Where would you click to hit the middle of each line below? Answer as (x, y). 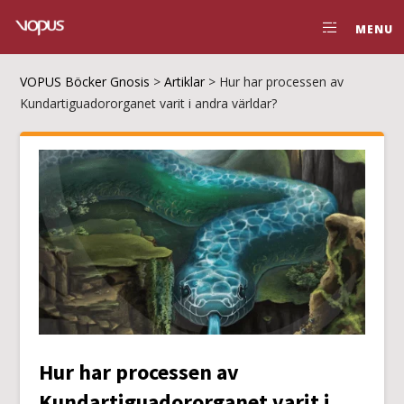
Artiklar (185, 82)
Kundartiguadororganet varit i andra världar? (149, 103)
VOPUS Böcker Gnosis (85, 82)
